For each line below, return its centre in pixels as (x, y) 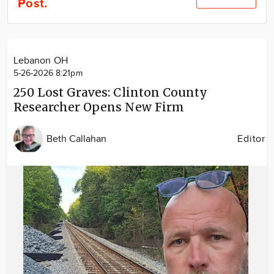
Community (133, 9)
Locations (133, 29)
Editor (251, 139)
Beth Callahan (77, 139)
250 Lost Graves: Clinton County (110, 92)
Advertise (133, 49)
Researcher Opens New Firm (99, 107)
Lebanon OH (41, 61)
